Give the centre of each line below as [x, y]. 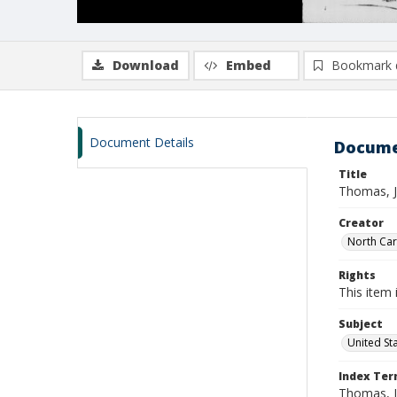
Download [146, 65]
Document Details [142, 142]
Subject [361, 324]
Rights [357, 275]
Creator [361, 223]
